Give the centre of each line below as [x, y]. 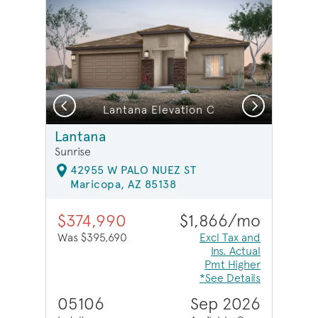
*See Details [230, 278]
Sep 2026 [225, 304]
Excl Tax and [230, 237]
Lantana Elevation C [159, 110]
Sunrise [73, 152]
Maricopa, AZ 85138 [123, 184]
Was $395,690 [92, 237]
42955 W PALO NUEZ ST [133, 170]
